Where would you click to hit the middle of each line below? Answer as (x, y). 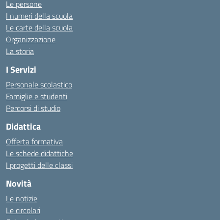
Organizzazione (31, 39)
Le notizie (22, 198)
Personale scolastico (39, 84)
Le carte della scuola (39, 27)
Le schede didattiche (40, 153)
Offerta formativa (34, 141)
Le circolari (23, 210)
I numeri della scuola (39, 16)
